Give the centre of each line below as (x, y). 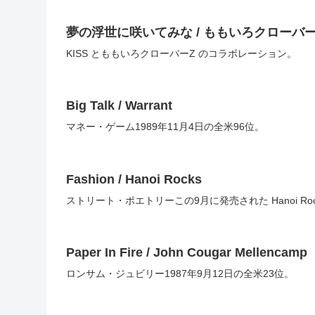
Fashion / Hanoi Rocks (134, 179)
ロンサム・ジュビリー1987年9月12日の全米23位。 (180, 274)
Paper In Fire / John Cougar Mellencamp (187, 253)
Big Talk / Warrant (119, 106)
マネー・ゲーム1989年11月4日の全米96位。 (165, 127)
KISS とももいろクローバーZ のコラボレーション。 (181, 53)
